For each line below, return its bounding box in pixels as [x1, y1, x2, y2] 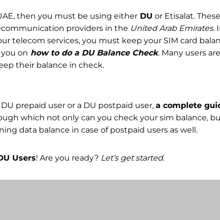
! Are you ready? [36, 153, 101, 163]
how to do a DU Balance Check [28, 48, 158, 57]
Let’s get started [101, 153, 163, 163]
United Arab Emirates [130, 23, 213, 33]
